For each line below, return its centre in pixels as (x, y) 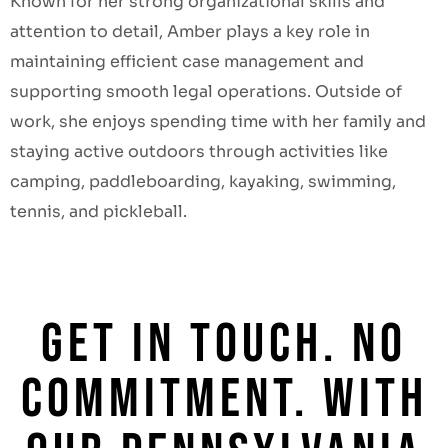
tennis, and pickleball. (98, 212)
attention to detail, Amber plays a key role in (190, 32)
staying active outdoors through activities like (199, 152)
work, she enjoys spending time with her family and (218, 122)
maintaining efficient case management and (187, 62)
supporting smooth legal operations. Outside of (206, 92)
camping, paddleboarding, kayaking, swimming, (203, 182)
